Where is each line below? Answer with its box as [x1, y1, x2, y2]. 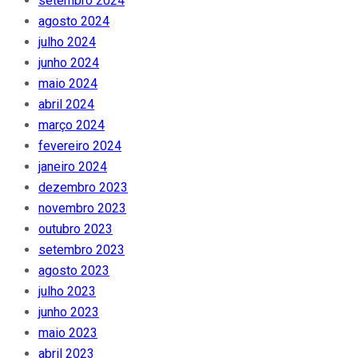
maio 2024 [38, 76, 97, 92]
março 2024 [38, 117, 105, 133]
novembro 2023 [38, 201, 126, 217]
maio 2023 [38, 325, 97, 341]
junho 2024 [38, 55, 99, 71]
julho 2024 [38, 34, 96, 50]
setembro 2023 [38, 242, 125, 258]
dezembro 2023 [38, 180, 128, 196]
